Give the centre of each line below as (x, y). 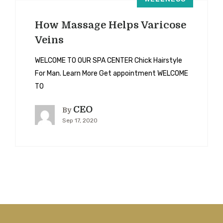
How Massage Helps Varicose (111, 25)
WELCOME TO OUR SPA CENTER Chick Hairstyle (109, 61)
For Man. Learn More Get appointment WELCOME (111, 74)
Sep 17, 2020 (80, 121)
